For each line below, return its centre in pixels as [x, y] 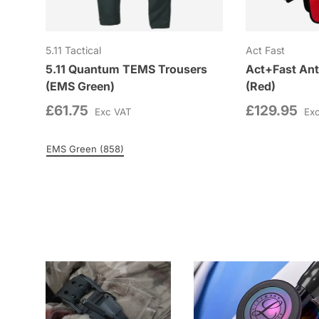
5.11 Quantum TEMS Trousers [126, 69]
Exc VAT [113, 111]
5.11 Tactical [73, 50]
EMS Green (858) [85, 148]
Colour [63, 153]
